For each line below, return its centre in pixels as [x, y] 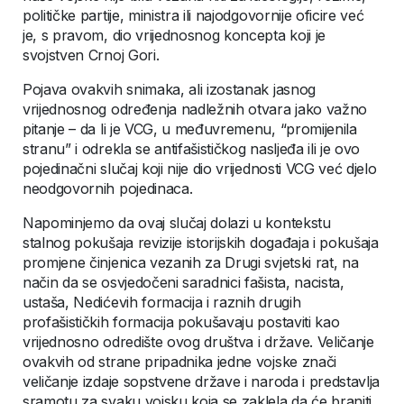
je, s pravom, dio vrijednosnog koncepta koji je [174, 35]
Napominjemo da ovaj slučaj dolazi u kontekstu [177, 222]
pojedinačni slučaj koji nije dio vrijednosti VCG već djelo [200, 168]
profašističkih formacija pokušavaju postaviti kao [181, 321]
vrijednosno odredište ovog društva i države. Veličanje [198, 341]
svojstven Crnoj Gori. [91, 55]
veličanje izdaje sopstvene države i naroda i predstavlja [202, 381]
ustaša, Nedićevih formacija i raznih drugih [162, 302]
